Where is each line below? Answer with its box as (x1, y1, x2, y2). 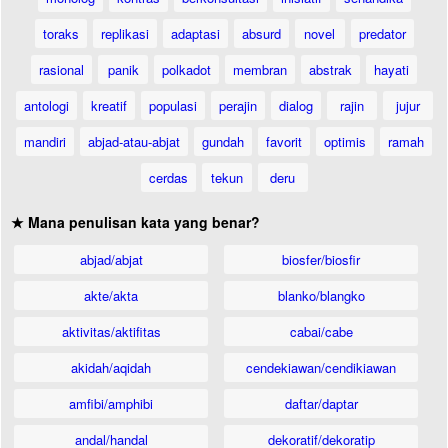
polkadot (162, 60, 211, 79)
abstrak (309, 60, 352, 79)
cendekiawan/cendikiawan (246, 358, 397, 377)
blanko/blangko (277, 286, 365, 305)
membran (233, 60, 287, 79)
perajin (218, 96, 257, 115)
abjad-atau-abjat (88, 132, 180, 151)
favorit (266, 132, 302, 151)
